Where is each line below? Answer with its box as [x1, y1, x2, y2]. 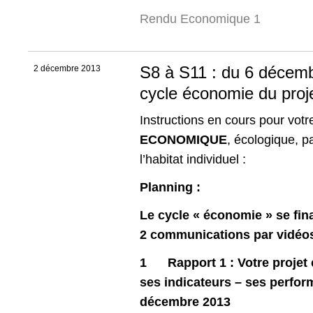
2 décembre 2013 [34, 63, 101, 73]
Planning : [140, 180, 201, 195]
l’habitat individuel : [140, 152, 246, 167]
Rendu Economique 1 [140, 12, 261, 27]
